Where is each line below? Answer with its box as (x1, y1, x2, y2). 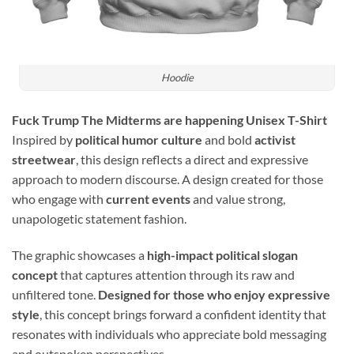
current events (106, 190, 190, 206)
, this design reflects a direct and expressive (76, 151, 308, 167)
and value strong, (190, 190, 285, 206)
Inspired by (12, 131, 75, 147)
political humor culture (75, 131, 202, 147)
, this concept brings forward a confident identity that (40, 306, 326, 322)
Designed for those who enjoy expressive (98, 286, 330, 302)
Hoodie (160, 70, 194, 84)
